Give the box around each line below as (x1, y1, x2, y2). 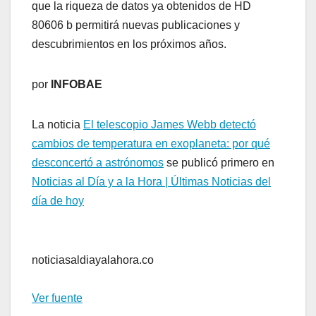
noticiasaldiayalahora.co (32, 253, 154, 266)
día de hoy (32, 194, 84, 207)
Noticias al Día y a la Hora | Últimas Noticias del (32, 175, 271, 188)
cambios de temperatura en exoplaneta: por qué (32, 137, 270, 150)
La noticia (32, 118, 83, 130)
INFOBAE (51, 78, 102, 90)
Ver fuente (32, 291, 83, 304)
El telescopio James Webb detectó (83, 118, 256, 130)
